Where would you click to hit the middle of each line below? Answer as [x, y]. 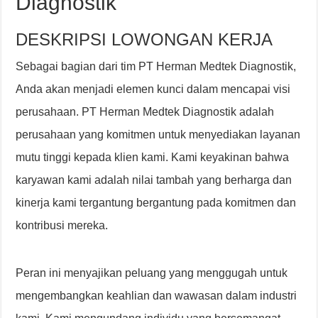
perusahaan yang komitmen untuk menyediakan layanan [158, 135]
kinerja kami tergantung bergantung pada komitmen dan [156, 203]
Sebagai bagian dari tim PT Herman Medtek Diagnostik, [156, 66]
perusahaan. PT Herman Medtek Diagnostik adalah [145, 112]
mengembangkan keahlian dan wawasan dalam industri [157, 296]
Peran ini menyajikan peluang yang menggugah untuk [152, 273]
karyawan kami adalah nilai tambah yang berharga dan [154, 180]
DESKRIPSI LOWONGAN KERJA [144, 39]
